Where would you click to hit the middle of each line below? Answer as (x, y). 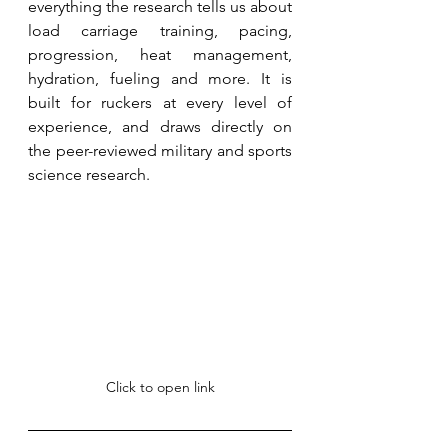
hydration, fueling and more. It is (160, 78)
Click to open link (160, 387)
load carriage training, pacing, (160, 30)
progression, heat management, (160, 54)
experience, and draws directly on (160, 126)
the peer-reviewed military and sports (160, 150)
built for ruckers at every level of (160, 102)
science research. (91, 174)
